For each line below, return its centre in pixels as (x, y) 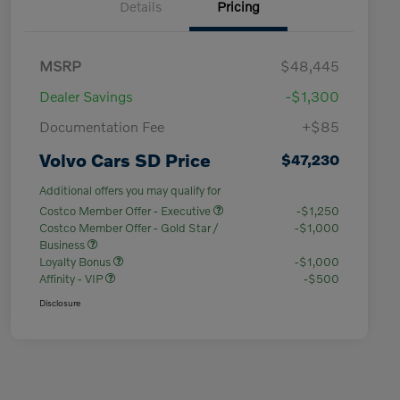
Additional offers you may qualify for (130, 191)
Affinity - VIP (72, 279)
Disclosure (60, 303)
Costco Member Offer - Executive (126, 211)
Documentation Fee (102, 127)
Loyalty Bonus (76, 262)
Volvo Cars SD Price (125, 160)
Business (63, 245)
